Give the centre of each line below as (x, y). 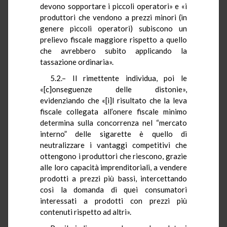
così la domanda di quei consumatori (113, 189)
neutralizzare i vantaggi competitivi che (113, 145)
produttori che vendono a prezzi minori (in (113, 17)
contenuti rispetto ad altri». (86, 212)
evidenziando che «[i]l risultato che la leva (113, 100)
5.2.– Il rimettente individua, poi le (119, 78)
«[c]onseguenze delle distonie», (113, 89)
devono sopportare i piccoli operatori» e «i (113, 6)
